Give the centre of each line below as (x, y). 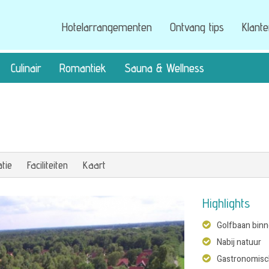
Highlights (226, 203)
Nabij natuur (239, 242)
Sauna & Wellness (164, 68)
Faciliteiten (47, 165)
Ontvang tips (197, 27)
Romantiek (83, 68)
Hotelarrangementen (107, 27)
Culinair (26, 68)
